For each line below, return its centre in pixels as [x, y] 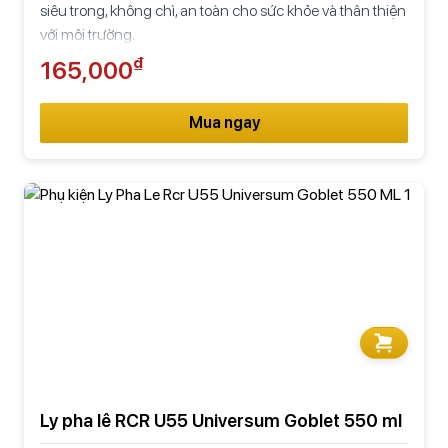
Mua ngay [224, 122]
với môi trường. [87, 34]
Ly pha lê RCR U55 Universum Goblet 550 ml [221, 420]
